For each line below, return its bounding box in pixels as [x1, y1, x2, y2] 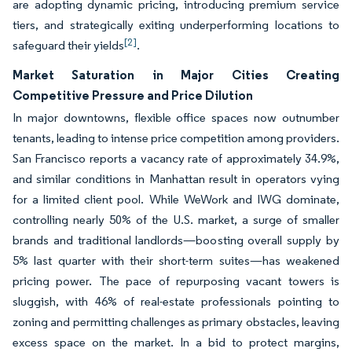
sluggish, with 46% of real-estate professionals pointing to [13, 294, 339, 309]
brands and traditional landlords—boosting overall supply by [13, 233, 339, 247]
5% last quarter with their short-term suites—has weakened [13, 253, 339, 268]
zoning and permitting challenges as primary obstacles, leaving [13, 314, 339, 329]
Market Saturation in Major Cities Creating [13, 67, 339, 82]
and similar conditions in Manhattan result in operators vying [13, 171, 339, 186]
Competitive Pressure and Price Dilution [13, 87, 253, 103]
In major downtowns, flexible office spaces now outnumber [13, 110, 339, 125]
